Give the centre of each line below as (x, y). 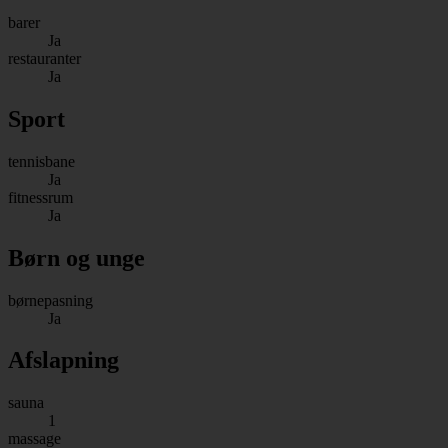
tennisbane (41, 161)
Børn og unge (76, 257)
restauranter (44, 58)
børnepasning (50, 300)
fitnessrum (40, 197)
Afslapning (63, 360)
